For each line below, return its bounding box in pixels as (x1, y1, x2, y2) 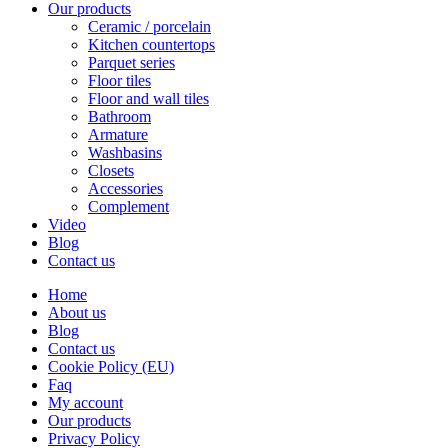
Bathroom (88, 108, 151, 126)
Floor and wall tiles (88, 90, 209, 108)
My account (48, 394, 123, 412)
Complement (88, 198, 169, 216)
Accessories (88, 180, 163, 198)
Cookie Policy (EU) (48, 358, 174, 376)
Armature (88, 126, 148, 144)
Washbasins (88, 144, 162, 162)
